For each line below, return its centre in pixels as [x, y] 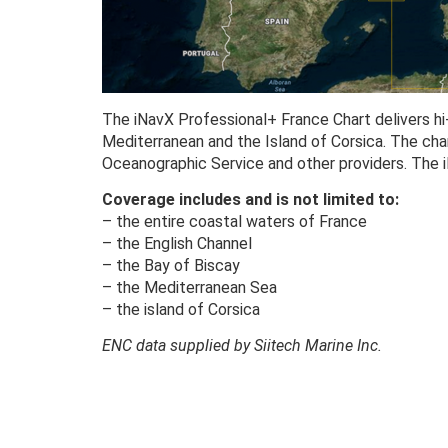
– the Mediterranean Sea [189, 287]
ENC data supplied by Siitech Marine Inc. [242, 345]
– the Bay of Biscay [171, 265]
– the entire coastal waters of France [234, 221]
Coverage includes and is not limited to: [250, 199]
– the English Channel [177, 243]
